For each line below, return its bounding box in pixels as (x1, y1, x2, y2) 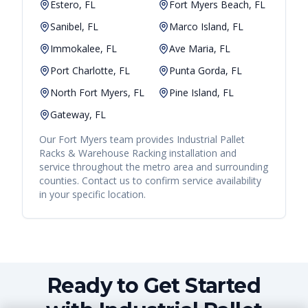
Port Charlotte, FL (50, 64, 130, 78)
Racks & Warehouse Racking (39, 146, 166, 160)
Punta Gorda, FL (169, 64, 242, 78)
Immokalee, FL (50, 42, 117, 56)
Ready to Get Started (47, 273, 261, 299)
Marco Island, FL (169, 20, 243, 34)
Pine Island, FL (169, 86, 234, 100)
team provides (107, 133, 174, 146)
